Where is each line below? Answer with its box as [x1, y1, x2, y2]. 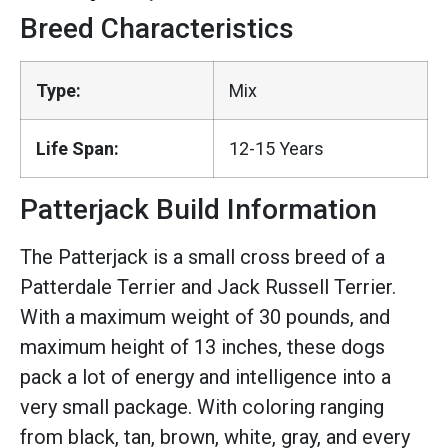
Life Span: [36, 138, 119, 159]
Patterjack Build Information [20, 193, 377, 226]
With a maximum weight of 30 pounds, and [20, 305, 390, 329]
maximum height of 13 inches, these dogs [20, 335, 385, 359]
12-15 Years [229, 138, 324, 159]
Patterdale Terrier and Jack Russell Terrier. [20, 275, 396, 299]
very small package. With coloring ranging [20, 395, 384, 419]
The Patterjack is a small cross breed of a [20, 245, 385, 269]
